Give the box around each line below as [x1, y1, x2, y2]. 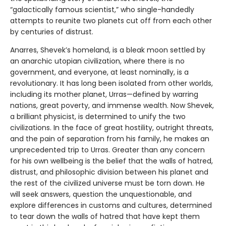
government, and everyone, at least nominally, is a [10, 67, 189, 78]
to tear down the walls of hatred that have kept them [10, 211, 200, 222]
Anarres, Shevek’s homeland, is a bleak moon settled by [10, 45, 205, 55]
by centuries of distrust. [10, 27, 93, 37]
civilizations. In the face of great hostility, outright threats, [10, 123, 213, 133]
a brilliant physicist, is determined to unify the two [10, 111, 186, 122]
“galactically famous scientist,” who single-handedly [10, 5, 194, 15]
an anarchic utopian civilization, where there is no [10, 56, 185, 67]
